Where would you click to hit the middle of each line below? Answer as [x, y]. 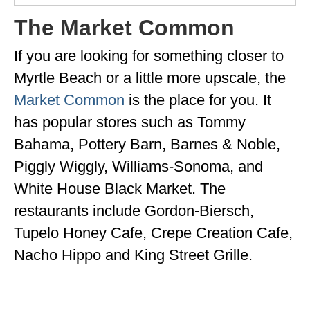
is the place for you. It [198, 100]
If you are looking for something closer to [149, 55]
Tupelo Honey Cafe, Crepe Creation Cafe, [153, 232]
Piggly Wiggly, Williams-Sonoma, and [138, 166]
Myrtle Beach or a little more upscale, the [150, 77]
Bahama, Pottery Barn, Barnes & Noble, [147, 144]
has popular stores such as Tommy [130, 122]
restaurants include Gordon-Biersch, [134, 210]
